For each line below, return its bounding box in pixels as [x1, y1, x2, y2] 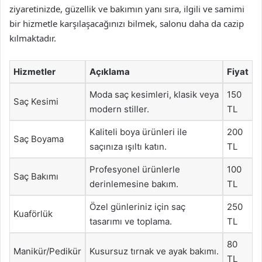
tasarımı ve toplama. [89, 216, 172, 227]
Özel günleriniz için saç [89, 201, 185, 212]
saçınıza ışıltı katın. [89, 141, 167, 152]
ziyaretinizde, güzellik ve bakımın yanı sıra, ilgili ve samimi [9, 3, 244, 15]
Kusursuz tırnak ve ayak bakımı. [89, 246, 219, 257]
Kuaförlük [13, 208, 53, 219]
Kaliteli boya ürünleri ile [89, 126, 187, 137]
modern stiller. [89, 104, 149, 115]
